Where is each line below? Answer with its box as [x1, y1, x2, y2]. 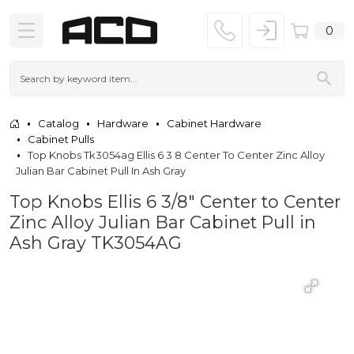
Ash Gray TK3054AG [9, 232, 182, 253]
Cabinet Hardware [167, 116, 262, 130]
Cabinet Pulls [28, 132, 94, 145]
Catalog [38, 116, 79, 130]
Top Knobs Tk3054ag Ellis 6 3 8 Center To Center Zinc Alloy [28, 148, 325, 161]
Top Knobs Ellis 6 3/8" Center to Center [9, 190, 341, 212]
